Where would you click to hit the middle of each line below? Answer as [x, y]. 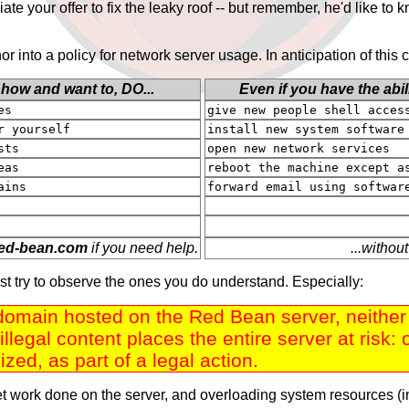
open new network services [299, 149]
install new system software [306, 130]
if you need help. [143, 248]
